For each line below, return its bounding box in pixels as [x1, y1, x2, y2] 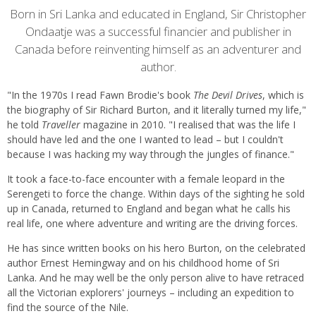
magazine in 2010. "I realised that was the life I [83, 117, 296, 131]
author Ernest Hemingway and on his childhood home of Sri [7, 255, 279, 269]
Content [6, 2, 92, 32]
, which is [262, 87, 304, 102]
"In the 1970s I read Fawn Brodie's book [7, 87, 193, 102]
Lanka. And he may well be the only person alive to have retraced [7, 270, 304, 284]
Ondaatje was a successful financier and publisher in [25, 23, 291, 39]
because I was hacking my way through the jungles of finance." [7, 147, 294, 161]
